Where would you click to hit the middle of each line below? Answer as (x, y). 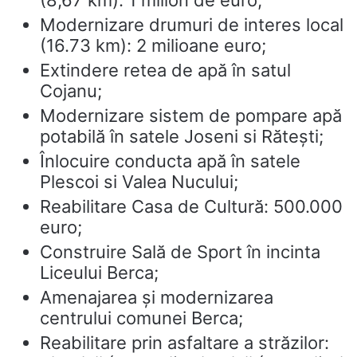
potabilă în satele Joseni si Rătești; (182, 136)
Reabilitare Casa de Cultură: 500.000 (191, 206)
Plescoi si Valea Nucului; (139, 182)
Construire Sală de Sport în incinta (180, 252)
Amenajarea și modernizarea (157, 297)
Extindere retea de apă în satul (165, 70)
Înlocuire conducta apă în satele (170, 161)
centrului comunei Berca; (141, 318)
